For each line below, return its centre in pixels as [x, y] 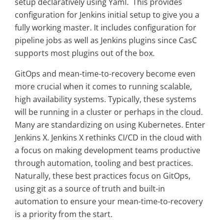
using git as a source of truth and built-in [90, 189]
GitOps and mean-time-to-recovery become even [105, 74]
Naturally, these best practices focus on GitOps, [103, 176]
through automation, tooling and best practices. [104, 163]
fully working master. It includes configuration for [106, 28]
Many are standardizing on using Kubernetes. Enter [110, 125]
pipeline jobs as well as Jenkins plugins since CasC [106, 41]
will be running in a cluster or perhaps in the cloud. [109, 112]
